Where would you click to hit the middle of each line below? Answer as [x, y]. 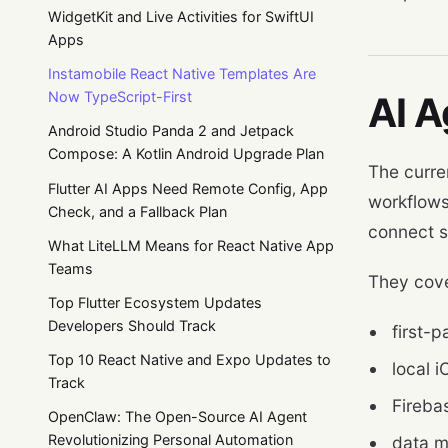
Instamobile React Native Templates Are [182, 74]
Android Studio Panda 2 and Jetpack [171, 131]
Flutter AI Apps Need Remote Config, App [188, 188]
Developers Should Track [132, 325]
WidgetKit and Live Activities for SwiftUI [181, 17]
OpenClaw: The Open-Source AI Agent [177, 417]
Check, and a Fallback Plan [137, 211]
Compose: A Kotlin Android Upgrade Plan [186, 154]
